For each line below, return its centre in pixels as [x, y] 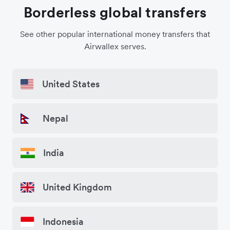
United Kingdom [77, 187]
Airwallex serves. [115, 46]
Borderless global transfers [115, 13]
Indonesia [63, 222]
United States [71, 84]
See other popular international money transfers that [115, 34]
